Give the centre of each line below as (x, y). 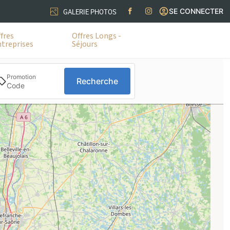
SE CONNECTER (196, 11)
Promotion (21, 76)
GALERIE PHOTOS (90, 12)
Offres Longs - (97, 36)
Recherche (97, 81)
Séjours (85, 44)
